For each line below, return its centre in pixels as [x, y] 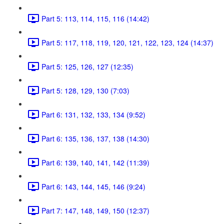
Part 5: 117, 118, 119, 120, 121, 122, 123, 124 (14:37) [127, 42]
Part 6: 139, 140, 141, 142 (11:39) [95, 162]
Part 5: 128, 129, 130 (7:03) [85, 90]
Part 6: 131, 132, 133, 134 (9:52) [93, 114]
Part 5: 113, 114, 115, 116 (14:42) [95, 18]
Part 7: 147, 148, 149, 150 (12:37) [95, 210]
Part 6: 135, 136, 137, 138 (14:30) [95, 138]
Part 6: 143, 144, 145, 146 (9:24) [93, 186]
